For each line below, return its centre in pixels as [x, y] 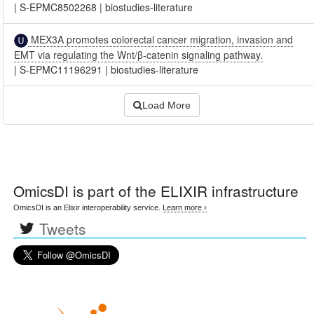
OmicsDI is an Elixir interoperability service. [88, 208]
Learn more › [185, 208]
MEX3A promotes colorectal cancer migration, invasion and [161, 39]
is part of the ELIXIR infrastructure [184, 191]
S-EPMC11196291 [61, 70]
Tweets [62, 229]
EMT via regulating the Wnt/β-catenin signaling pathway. [139, 55]
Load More [166, 105]
